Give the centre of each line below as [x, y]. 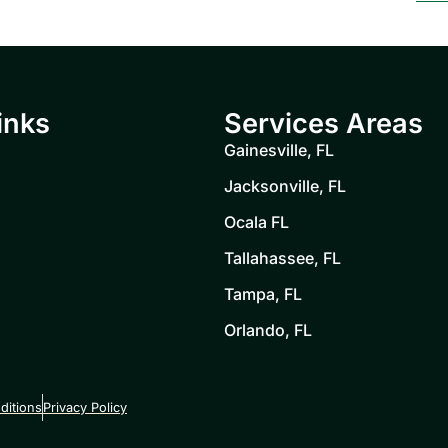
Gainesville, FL [279, 149]
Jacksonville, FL [285, 185]
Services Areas [323, 123]
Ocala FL [256, 221]
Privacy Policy [85, 408]
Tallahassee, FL [282, 257]
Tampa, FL [263, 293]
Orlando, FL [268, 329]
